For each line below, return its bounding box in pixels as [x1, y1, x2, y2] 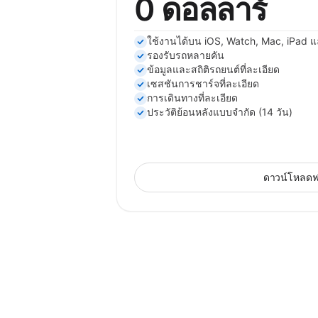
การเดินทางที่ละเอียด [147, 92, 238, 104]
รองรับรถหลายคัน [147, 49, 224, 61]
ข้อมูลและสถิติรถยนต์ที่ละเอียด [147, 63, 280, 75]
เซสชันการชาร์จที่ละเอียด [147, 77, 259, 89]
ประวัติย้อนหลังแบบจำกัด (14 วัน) [147, 106, 292, 118]
